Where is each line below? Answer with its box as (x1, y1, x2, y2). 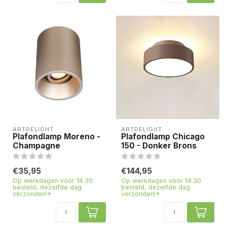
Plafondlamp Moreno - (13, 131, 100, 141)
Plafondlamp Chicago (121, 131, 205, 141)
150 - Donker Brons (121, 140, 197, 150)
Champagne (13, 140, 60, 150)
